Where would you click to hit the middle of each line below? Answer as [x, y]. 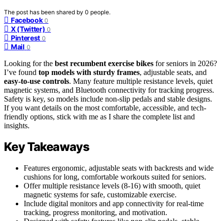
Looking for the [29, 63]
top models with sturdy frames [89, 72]
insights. [17, 125]
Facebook [27, 20]
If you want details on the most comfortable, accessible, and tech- [105, 108]
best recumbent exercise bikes [104, 63]
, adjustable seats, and [173, 72]
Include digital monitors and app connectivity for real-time [114, 204]
